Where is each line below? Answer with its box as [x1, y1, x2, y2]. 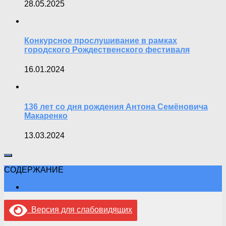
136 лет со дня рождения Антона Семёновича [24, 102, 208, 111]
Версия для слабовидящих [27, 205, 132, 214]
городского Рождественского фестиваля [24, 45, 190, 54]
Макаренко [24, 111, 68, 120]
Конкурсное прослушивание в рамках [24, 36, 177, 45]
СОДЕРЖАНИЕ [4, 165, 64, 174]
